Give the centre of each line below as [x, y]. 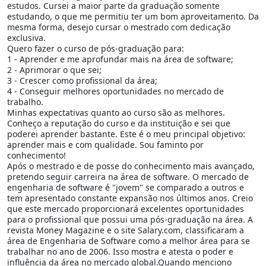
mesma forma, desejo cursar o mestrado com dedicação [119, 27]
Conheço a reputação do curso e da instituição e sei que [119, 123]
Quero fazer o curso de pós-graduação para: [96, 48]
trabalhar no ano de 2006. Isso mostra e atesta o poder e [120, 251]
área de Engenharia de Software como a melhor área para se [129, 240]
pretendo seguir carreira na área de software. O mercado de [128, 176]
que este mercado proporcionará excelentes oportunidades [126, 208]
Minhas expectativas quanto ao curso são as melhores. [116, 112]
